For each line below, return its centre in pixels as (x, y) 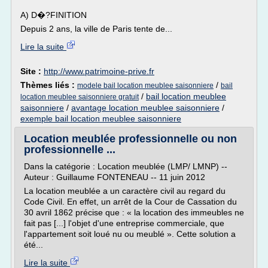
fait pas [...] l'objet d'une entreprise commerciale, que (124, 223)
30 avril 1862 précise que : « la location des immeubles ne (134, 212)
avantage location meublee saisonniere (145, 108)
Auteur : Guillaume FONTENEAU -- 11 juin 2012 (115, 177)
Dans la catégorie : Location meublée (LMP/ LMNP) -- (126, 166)
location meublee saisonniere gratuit (80, 97)
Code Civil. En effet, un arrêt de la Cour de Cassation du (130, 202)
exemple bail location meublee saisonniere (101, 118)
